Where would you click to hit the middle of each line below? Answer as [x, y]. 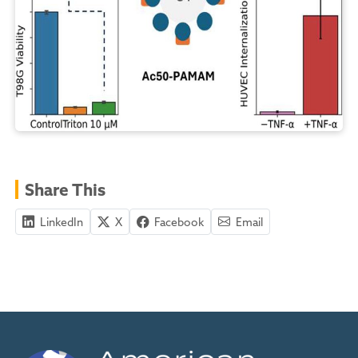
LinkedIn [60, 222]
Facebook [178, 222]
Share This [65, 189]
